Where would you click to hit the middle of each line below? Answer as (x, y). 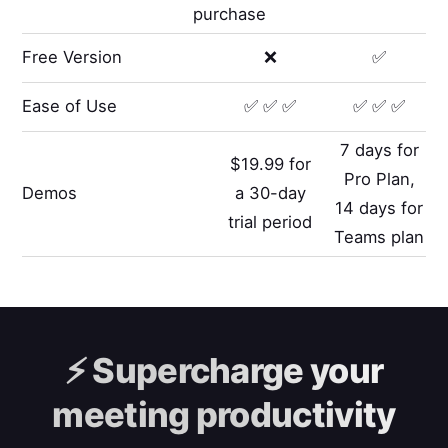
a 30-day (270, 193)
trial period (270, 222)
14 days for (379, 207)
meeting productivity (224, 414)
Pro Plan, (379, 178)
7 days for (379, 149)
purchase (229, 13)
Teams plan (379, 236)
